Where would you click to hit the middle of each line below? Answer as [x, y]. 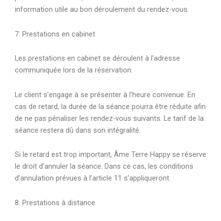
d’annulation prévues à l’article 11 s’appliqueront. [93, 178]
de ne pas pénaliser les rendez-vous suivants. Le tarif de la [109, 118]
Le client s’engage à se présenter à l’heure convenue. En [105, 94]
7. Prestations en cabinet [55, 34]
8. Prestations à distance [55, 203]
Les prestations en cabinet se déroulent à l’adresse [97, 58]
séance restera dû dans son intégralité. [78, 130]
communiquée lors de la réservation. [74, 70]
